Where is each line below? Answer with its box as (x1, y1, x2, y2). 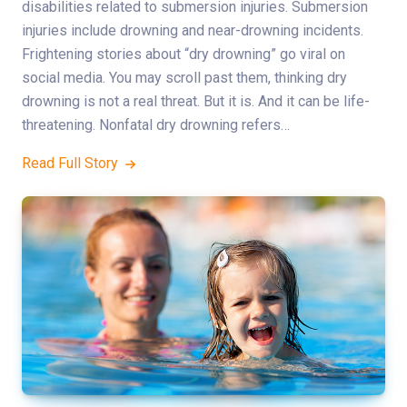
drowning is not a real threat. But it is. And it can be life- (22, 93, 370, 111)
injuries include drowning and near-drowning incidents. (22, 22, 363, 40)
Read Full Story (22, 154, 122, 173)
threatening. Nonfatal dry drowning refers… (22, 116, 290, 134)
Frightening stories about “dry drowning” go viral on (22, 45, 345, 64)
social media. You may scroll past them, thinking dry (22, 69, 347, 87)
